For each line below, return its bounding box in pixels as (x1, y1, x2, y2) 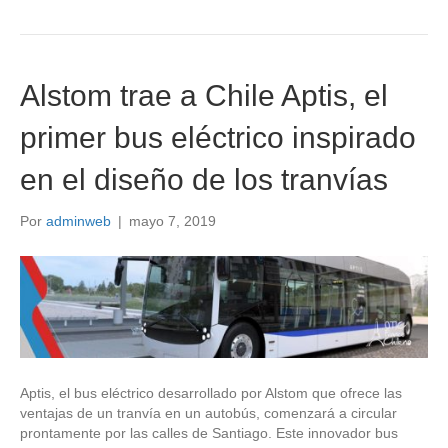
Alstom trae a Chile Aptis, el (20, 78, 388, 112)
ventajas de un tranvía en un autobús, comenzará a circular (20, 404, 397, 421)
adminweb (46, 212, 111, 229)
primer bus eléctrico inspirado (20, 120, 416, 154)
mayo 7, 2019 (129, 212, 216, 229)
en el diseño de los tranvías (20, 162, 388, 196)
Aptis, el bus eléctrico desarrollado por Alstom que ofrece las (20, 384, 402, 401)
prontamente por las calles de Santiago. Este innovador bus (20, 424, 398, 441)
